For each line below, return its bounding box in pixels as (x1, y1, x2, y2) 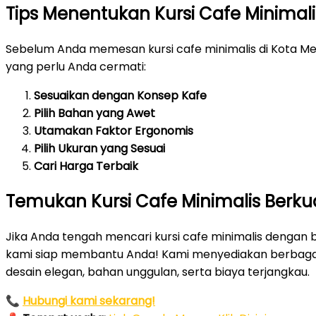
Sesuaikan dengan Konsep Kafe (34, 87, 207, 104)
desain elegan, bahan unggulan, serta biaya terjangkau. (6, 263, 310, 280)
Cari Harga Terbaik (34, 157, 138, 174)
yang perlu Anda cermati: (6, 58, 146, 75)
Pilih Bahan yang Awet (34, 104, 155, 121)
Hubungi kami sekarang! (23, 292, 155, 309)
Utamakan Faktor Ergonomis (34, 122, 193, 139)
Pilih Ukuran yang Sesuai (34, 140, 165, 157)
